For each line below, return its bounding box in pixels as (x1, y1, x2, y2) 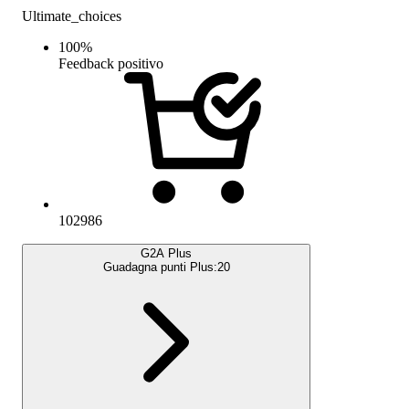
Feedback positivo (58, 56, 163, 72)
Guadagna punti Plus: (102, 260, 217, 275)
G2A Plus (141, 246, 192, 261)
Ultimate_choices (22, 8, 121, 25)
